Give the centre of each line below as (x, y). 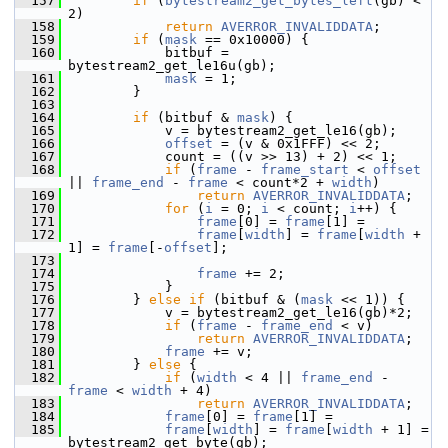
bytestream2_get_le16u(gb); (172, 65)
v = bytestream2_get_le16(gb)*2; (237, 312)
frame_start (305, 169)
